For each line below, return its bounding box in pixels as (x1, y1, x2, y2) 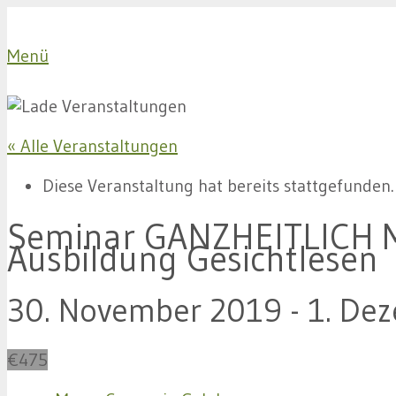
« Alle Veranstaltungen (7, 135, 178, 156)
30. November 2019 (7, 290, 282, 331)
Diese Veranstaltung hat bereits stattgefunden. (42, 175, 394, 196)
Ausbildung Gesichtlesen (7, 237, 378, 282)
